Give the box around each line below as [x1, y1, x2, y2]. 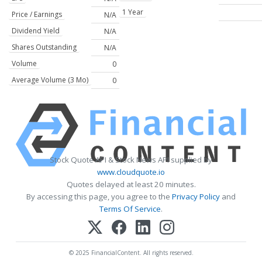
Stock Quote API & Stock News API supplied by [50, 154, 212, 166]
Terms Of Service [99, 204, 161, 215]
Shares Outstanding [12, 42, 77, 53]
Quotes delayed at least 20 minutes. [66, 179, 196, 190]
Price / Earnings [12, 9, 62, 20]
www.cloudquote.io [97, 167, 165, 178]
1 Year [122, 7, 143, 18]
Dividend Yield [12, 26, 60, 36]
